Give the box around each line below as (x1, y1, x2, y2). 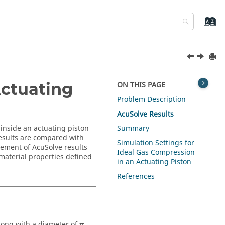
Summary (117, 123, 150, 134)
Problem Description (117, 94, 186, 105)
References (117, 171, 155, 182)
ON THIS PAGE (117, 80, 166, 90)
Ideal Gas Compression (117, 147, 195, 158)
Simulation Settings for (117, 138, 195, 149)
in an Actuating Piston (117, 157, 192, 168)
